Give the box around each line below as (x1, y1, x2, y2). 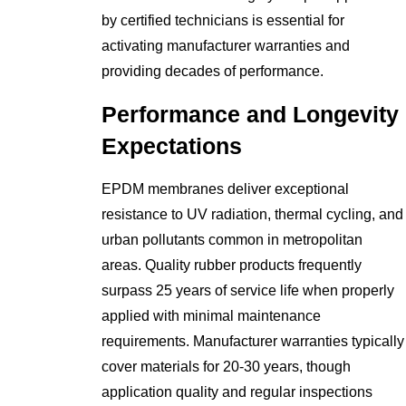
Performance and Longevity (101, 102, 400, 128)
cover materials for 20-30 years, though (101, 358, 352, 374)
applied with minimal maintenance (101, 307, 322, 324)
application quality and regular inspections (101, 383, 373, 400)
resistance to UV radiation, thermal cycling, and (101, 206, 404, 222)
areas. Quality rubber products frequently (101, 256, 362, 273)
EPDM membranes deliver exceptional (101, 180, 350, 197)
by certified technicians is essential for (101, 13, 345, 29)
